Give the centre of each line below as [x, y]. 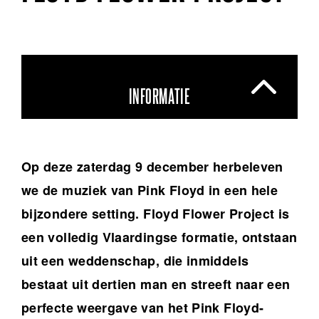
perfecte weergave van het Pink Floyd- [143, 308]
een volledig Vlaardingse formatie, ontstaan [159, 237]
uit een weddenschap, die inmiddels [135, 261]
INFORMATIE [159, 98]
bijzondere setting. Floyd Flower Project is [156, 214]
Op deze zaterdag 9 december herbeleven [152, 167]
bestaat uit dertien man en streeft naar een [156, 284]
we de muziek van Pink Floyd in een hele [150, 190]
